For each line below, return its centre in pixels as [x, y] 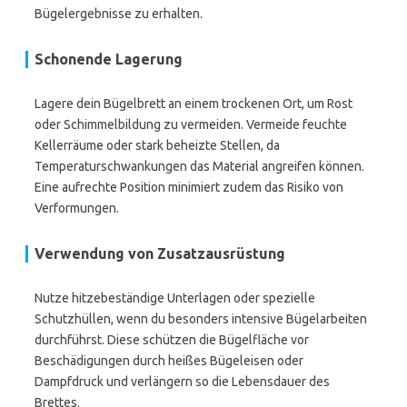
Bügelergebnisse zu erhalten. [119, 14]
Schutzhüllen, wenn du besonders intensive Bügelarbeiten [201, 319]
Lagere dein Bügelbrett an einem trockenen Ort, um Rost [194, 104]
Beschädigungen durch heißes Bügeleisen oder [169, 361]
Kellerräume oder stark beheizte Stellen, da [157, 145]
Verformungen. [77, 208]
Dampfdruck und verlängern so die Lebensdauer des [182, 382]
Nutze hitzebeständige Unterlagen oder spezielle [175, 298]
